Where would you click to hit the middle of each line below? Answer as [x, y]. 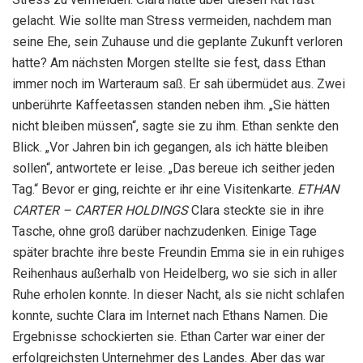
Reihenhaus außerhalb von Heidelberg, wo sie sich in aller [175, 274]
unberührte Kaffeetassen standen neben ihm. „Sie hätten [171, 105]
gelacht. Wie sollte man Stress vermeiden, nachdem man [172, 21]
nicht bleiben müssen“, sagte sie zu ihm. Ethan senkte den [175, 126]
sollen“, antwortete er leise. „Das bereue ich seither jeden [173, 169]
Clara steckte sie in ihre [256, 211]
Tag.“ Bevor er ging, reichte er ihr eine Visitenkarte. [155, 190]
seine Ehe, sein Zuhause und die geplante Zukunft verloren [177, 42]
